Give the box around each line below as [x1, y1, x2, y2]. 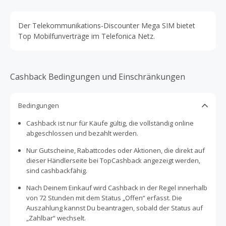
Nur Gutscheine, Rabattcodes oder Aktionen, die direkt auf [26, 146, 205, 155]
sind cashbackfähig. [26, 166, 87, 175]
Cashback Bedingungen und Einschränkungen [10, 71, 185, 82]
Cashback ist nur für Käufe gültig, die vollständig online [26, 119, 194, 128]
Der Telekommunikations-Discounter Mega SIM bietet [18, 21, 195, 30]
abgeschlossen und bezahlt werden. [26, 129, 138, 138]
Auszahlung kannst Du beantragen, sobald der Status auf [26, 203, 203, 212]
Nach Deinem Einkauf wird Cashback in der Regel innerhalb [26, 183, 207, 192]
